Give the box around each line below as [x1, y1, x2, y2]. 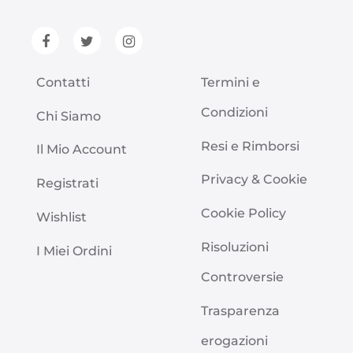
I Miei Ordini [36, 243, 112, 258]
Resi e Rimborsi [201, 138, 299, 154]
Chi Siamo [36, 108, 101, 124]
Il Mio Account [36, 142, 127, 158]
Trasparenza [201, 303, 280, 318]
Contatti [36, 74, 90, 90]
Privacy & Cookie [201, 172, 307, 188]
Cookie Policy [201, 206, 286, 221]
